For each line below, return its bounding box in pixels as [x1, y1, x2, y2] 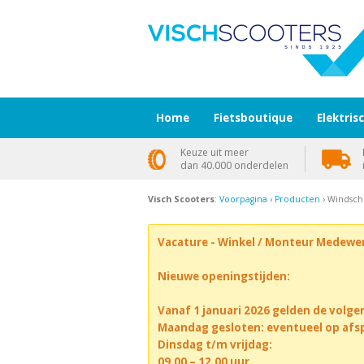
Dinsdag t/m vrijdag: [157, 336, 272, 352]
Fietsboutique [214, 110, 292, 125]
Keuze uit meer [180, 145, 249, 159]
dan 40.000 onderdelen [180, 158, 288, 172]
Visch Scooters [148, 193, 214, 205]
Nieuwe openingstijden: [157, 268, 290, 284]
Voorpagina [219, 193, 267, 205]
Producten [275, 193, 320, 205]
